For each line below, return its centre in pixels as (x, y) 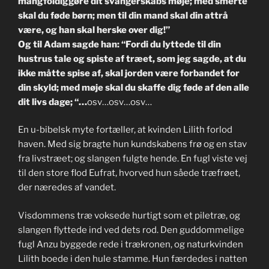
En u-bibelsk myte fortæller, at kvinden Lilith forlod (125, 130)
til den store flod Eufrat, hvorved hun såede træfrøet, (129, 173)
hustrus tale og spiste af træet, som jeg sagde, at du (132, 59)
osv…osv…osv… (119, 102)
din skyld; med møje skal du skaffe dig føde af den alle (134, 87)
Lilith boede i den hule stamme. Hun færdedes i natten (133, 258)
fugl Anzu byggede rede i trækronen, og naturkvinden (131, 244)
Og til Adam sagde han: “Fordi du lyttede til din (119, 44)
